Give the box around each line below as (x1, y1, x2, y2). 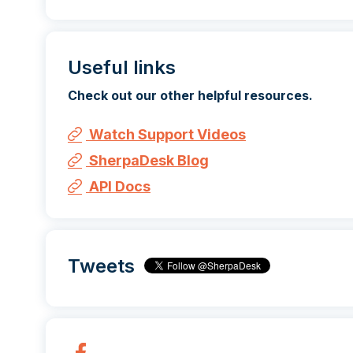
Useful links (68, 55, 176, 79)
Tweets (68, 254, 144, 277)
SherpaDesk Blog (86, 151, 209, 169)
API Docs (86, 177, 150, 195)
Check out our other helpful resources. (68, 87, 313, 103)
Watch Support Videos (86, 125, 246, 143)
